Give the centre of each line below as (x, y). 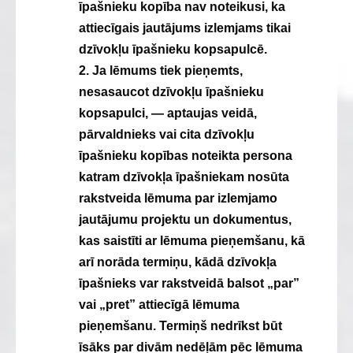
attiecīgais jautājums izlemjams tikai (185, 28)
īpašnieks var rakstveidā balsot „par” (189, 283)
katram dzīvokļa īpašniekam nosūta (184, 177)
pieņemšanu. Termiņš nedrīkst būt (180, 326)
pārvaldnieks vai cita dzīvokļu (167, 134)
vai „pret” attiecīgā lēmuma (159, 305)
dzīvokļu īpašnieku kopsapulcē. (173, 49)
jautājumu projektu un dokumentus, (185, 219)
